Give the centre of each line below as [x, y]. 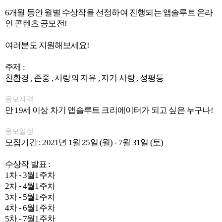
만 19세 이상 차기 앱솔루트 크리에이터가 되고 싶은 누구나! [109, 110]
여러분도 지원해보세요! [47, 45]
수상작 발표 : [28, 164]
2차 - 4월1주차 [30, 186]
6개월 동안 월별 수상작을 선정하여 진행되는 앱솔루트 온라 [109, 13]
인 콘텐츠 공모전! [36, 24]
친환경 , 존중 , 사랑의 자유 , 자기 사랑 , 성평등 [84, 78]
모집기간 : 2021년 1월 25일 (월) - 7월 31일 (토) [84, 142]
